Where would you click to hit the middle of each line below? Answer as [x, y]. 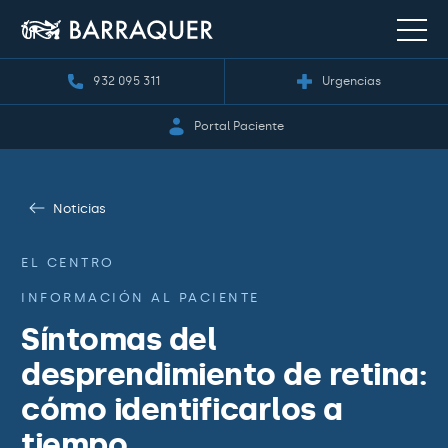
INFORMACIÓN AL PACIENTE [140, 297]
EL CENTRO [68, 262]
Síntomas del [118, 339]
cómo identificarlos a [182, 409]
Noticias [79, 208]
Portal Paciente [238, 126]
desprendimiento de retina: [223, 374]
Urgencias [351, 80]
